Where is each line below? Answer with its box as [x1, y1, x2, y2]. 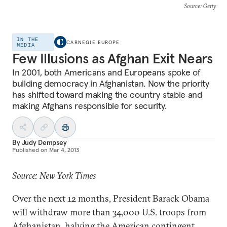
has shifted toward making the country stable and [12, 89, 202, 100]
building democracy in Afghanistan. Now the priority [12, 78, 209, 89]
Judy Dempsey [21, 138, 67, 147]
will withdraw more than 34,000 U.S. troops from [12, 206, 206, 218]
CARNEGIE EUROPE [66, 39, 120, 46]
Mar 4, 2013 [49, 146, 80, 154]
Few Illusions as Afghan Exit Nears [12, 50, 212, 67]
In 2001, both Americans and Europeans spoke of [12, 66, 201, 78]
